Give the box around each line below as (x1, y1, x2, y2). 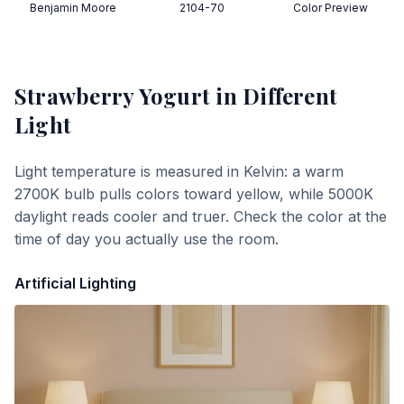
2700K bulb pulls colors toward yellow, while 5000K (14, 185, 373, 203)
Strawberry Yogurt (14, 81, 211, 110)
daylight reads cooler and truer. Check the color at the (14, 207, 387, 225)
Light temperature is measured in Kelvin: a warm (14, 162, 344, 180)
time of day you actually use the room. (14, 230, 279, 248)
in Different (210, 81, 338, 110)
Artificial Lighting (14, 274, 136, 292)
